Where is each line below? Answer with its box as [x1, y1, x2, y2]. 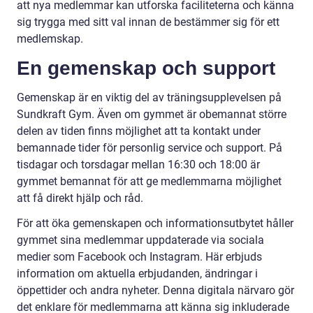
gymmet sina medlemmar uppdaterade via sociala [17, 233, 264, 247]
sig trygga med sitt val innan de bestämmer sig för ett [17, 15, 279, 29]
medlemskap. [17, 31, 83, 45]
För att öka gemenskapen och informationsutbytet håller [17, 216, 293, 230]
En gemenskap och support [17, 57, 275, 79]
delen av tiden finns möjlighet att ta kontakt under [17, 124, 261, 138]
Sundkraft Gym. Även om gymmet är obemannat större [17, 107, 286, 121]
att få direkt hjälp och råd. [17, 191, 143, 205]
